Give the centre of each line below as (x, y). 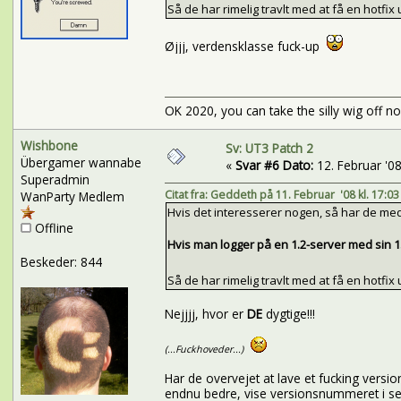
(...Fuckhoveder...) (204, 350)
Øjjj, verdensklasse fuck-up (245, 47)
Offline (52, 227)
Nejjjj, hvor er (205, 314)
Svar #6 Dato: (274, 165)
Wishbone (49, 145)
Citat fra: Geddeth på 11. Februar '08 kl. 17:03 (282, 195)
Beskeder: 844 (61, 261)
